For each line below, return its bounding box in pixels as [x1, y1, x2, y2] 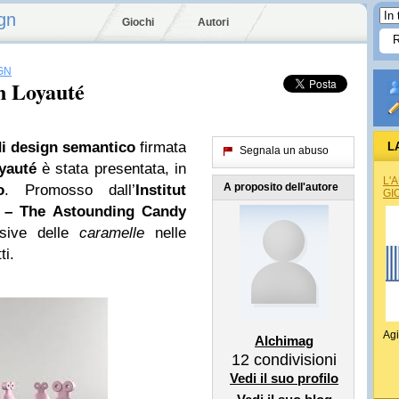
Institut [135, 182, 187, 199]
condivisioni [249, 351, 337, 369]
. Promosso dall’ [4, 182, 136, 199]
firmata [135, 139, 186, 156]
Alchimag [255, 333, 313, 348]
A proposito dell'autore [224, 181, 338, 193]
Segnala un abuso [240, 144, 329, 157]
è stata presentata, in [36, 160, 187, 177]
